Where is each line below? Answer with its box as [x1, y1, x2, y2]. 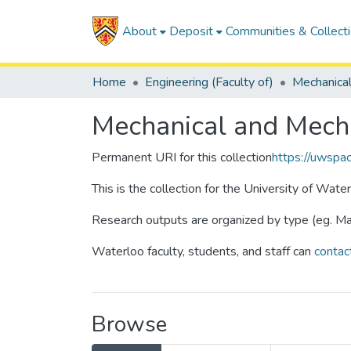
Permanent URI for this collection [92, 149, 272, 166]
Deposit [168, 23, 213, 40]
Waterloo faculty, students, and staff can [92, 243, 314, 260]
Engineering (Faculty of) [145, 74, 273, 91]
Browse [92, 309, 167, 339]
